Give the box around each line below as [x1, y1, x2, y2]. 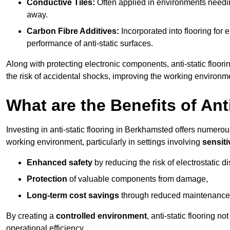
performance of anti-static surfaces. [27, 39, 153, 48]
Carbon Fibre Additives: [27, 27, 119, 36]
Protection [27, 175, 67, 184]
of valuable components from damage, [67, 175, 208, 184]
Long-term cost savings [27, 191, 119, 200]
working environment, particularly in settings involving [6, 138, 202, 147]
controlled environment [56, 212, 147, 221]
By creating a [6, 212, 56, 221]
